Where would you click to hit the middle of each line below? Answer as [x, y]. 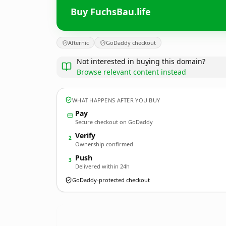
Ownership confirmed [104, 144]
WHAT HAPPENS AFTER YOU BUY [116, 100]
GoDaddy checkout [131, 43]
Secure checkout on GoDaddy [114, 122]
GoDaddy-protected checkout [111, 180]
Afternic [78, 43]
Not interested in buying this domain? [141, 61]
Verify [85, 135]
